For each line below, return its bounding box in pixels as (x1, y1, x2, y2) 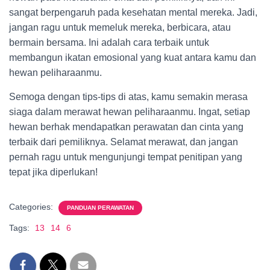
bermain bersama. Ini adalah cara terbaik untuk (9, 37, 209, 48)
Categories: (9, 202, 55, 212)
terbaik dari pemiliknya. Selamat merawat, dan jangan (9, 137, 238, 147)
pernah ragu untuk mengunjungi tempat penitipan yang (9, 152, 242, 162)
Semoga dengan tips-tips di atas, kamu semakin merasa (9, 92, 248, 102)
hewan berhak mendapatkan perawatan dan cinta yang (9, 122, 243, 132)
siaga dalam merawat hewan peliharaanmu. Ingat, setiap (9, 107, 250, 117)
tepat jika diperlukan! (9, 167, 98, 177)
